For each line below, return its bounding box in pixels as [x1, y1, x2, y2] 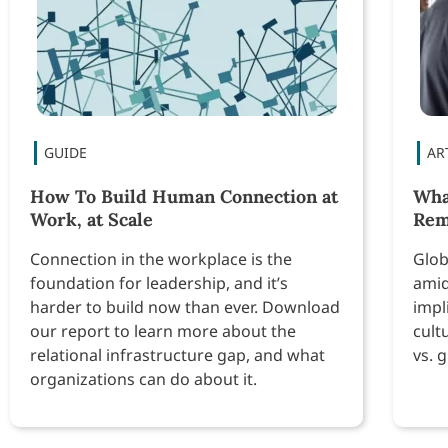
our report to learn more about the [30, 319, 296, 342]
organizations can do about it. [30, 367, 257, 390]
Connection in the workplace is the [30, 247, 292, 270]
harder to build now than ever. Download [30, 295, 340, 318]
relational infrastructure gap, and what [30, 343, 325, 366]
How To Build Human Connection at [30, 184, 338, 208]
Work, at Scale [30, 207, 153, 231]
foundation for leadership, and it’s [30, 271, 288, 294]
